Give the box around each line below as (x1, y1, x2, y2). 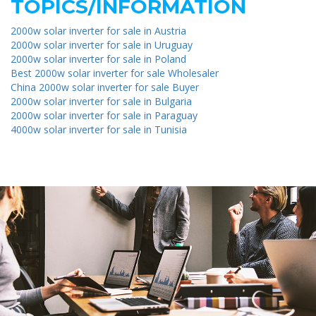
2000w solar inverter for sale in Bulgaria (11, 94, 192, 108)
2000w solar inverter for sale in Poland (11, 51, 186, 66)
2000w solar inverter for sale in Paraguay (11, 108, 197, 122)
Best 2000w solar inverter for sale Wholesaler (11, 66, 219, 80)
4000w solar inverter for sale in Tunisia (11, 122, 187, 136)
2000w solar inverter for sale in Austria (11, 23, 186, 37)
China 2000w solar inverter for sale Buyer (11, 80, 199, 94)
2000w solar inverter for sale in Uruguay (11, 37, 193, 51)
